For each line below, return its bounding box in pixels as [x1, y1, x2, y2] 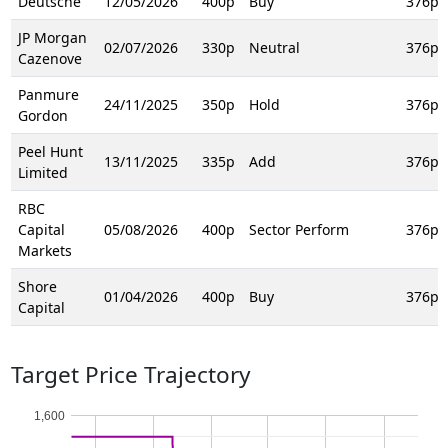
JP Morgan [17, 27, 87, 47]
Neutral [248, 37, 300, 57]
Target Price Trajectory [10, 358, 251, 390]
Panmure [17, 84, 79, 104]
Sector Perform [248, 219, 349, 239]
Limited [17, 162, 68, 182]
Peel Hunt [17, 141, 83, 161]
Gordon [17, 105, 68, 125]
